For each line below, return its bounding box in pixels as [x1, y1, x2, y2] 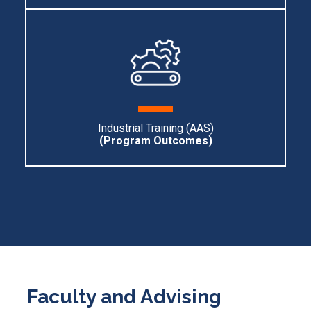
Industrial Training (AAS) [97, 121, 214, 135]
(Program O [99, 134, 162, 147]
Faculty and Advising [27, 285, 221, 308]
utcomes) [161, 134, 212, 147]
